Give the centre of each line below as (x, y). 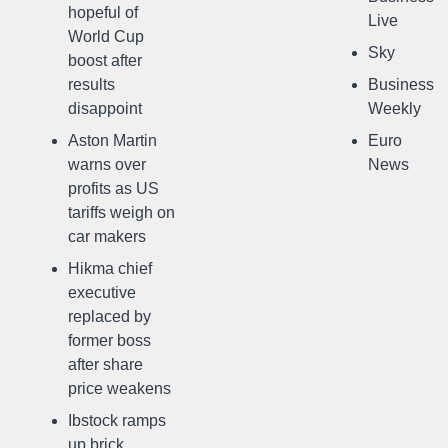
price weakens (119, 388)
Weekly (394, 108)
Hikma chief (110, 268)
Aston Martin (112, 140)
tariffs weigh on (121, 212)
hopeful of (103, 12)
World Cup (106, 36)
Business (401, 84)
